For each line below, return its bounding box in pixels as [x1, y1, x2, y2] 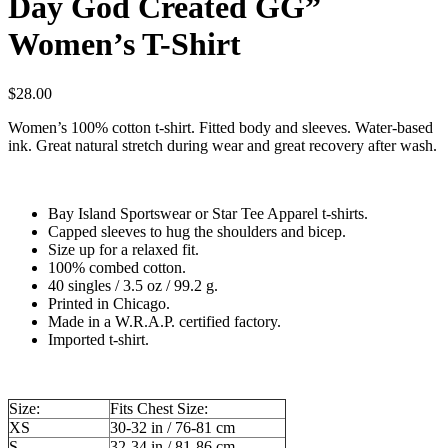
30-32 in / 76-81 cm [110, 418, 235, 436]
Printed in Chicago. [48, 294, 170, 312]
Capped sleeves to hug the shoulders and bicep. [48, 222, 346, 240]
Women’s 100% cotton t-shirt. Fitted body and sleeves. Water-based [8, 118, 433, 136]
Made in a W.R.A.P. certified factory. [48, 312, 281, 330]
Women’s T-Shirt [8, 26, 241, 63]
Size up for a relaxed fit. [48, 240, 199, 258]
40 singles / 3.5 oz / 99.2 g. [48, 276, 218, 294]
